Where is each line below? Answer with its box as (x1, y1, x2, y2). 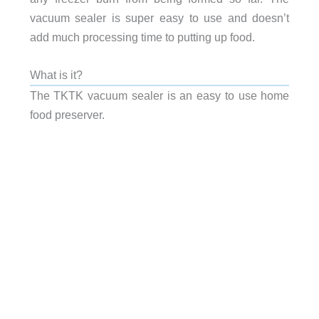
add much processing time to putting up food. (29, 31, 255, 44)
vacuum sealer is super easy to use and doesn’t (29, 11, 290, 25)
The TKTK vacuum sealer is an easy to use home (29, 89, 290, 103)
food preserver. (29, 108, 105, 122)
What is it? (29, 68, 83, 82)
